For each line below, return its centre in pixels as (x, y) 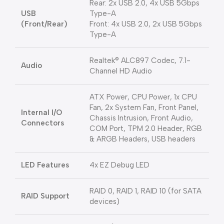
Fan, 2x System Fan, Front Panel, (144, 107)
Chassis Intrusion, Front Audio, (141, 118)
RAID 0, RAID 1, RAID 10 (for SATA (145, 191)
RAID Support (45, 196)
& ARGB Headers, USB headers (142, 139)
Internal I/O (41, 112)
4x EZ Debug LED (119, 165)
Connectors (42, 123)
